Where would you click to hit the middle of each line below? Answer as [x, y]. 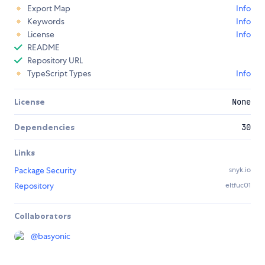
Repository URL [55, 61]
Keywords [46, 22]
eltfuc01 [238, 185]
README [43, 48]
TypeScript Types [59, 74]
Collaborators [43, 216]
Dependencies [44, 127]
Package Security [45, 171]
